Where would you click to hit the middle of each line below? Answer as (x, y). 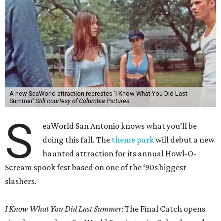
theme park (133, 140)
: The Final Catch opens (163, 209)
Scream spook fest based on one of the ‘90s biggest (96, 167)
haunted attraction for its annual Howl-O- (120, 154)
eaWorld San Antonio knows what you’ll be (120, 126)
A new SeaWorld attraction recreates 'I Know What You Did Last (98, 94)
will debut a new (184, 140)
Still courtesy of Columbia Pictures (82, 101)
